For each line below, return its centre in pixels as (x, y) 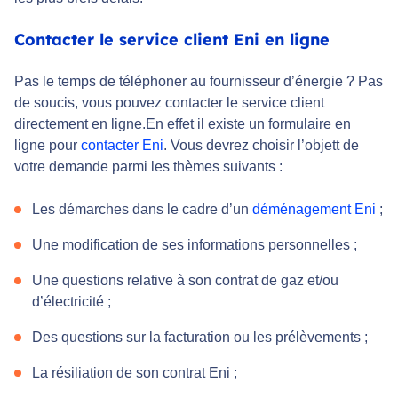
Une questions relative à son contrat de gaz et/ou (185, 281)
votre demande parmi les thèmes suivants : (148, 167)
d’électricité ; (72, 302)
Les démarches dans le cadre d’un (142, 210)
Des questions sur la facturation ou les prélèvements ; (200, 338)
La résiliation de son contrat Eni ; (135, 373)
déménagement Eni (314, 210)
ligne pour (48, 146)
